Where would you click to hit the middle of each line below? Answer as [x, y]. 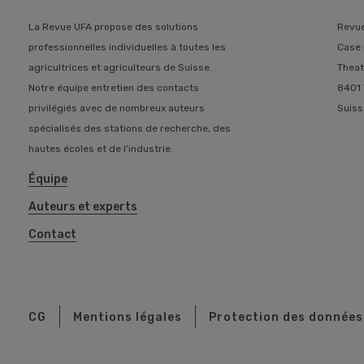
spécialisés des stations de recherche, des [130, 128]
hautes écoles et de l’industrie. [101, 148]
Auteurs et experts [83, 206]
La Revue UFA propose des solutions [113, 26]
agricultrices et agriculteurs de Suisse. [120, 67]
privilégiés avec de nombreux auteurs [117, 108]
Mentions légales [128, 317]
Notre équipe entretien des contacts [114, 87]
